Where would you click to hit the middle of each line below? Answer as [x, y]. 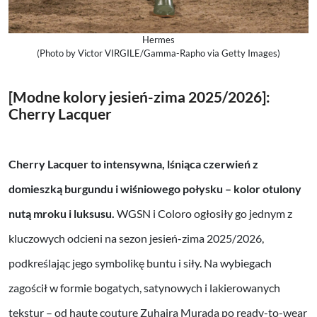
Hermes [158, 39]
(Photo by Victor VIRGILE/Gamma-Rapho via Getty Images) [158, 53]
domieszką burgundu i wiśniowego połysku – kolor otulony [155, 188]
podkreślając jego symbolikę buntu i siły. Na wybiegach [140, 263]
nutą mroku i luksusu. [62, 213]
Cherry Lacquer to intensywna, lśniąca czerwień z [133, 163]
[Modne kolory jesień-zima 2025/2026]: [139, 96]
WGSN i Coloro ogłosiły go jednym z [203, 213]
